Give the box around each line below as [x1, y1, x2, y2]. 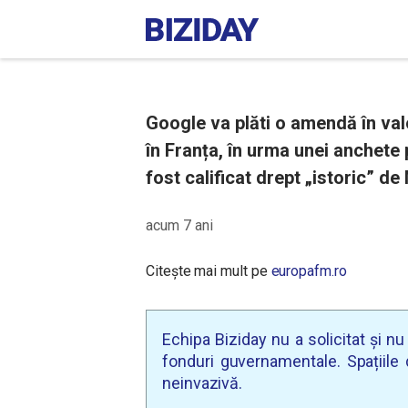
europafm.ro [270, 262, 347, 280]
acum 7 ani [146, 217, 213, 234]
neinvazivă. [162, 373, 243, 393]
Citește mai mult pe [146, 262, 271, 280]
